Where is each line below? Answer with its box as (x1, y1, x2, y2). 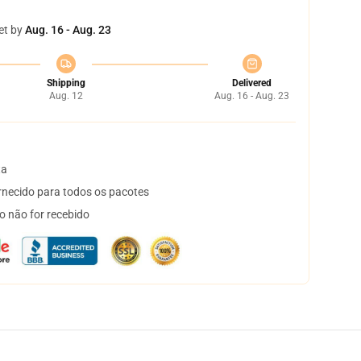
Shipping (46, 77, 85, 89)
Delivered (232, 77, 272, 89)
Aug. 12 (48, 90, 83, 102)
